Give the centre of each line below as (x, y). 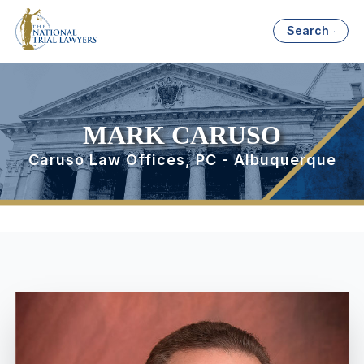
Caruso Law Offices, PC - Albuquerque (182, 160)
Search (308, 31)
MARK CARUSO (182, 135)
